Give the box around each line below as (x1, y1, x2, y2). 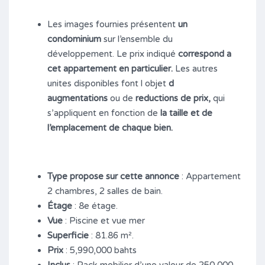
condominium (47, 33, 101, 44)
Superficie (47, 230, 89, 241)
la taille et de (160, 107, 212, 118)
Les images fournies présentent (47, 18, 178, 30)
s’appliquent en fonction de (47, 107, 160, 118)
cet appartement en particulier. (47, 63, 175, 74)
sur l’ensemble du (101, 33, 173, 44)
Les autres (175, 63, 218, 74)
